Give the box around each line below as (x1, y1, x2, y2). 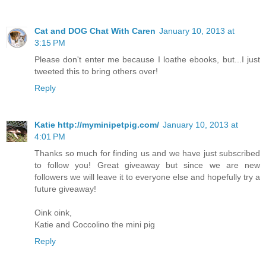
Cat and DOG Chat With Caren (34, 26, 156, 36)
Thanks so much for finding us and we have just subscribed (34, 148, 260, 159)
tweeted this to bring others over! (34, 66, 158, 77)
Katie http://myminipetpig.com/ (34, 120, 159, 130)
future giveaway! (34, 184, 96, 194)
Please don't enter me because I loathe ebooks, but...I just (34, 55, 260, 65)
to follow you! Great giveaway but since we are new (34, 160, 260, 170)
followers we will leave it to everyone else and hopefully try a (34, 172, 260, 182)
